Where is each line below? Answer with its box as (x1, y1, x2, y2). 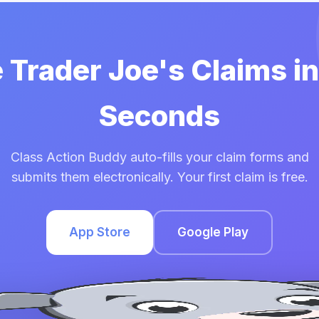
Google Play (177, 225, 249, 239)
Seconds (99, 98, 220, 133)
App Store (69, 225, 130, 239)
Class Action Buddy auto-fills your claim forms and (10, 150, 309, 164)
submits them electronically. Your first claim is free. (11, 169, 308, 184)
